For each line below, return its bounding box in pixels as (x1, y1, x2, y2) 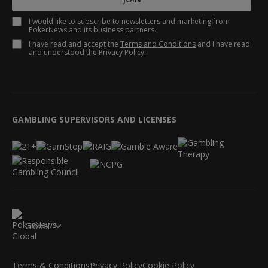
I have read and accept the (29, 39, 120, 50)
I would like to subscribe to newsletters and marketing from (29, 16, 230, 27)
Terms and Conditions (120, 39, 196, 50)
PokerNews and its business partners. (29, 25, 156, 35)
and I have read (196, 39, 250, 50)
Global (25, 220, 50, 232)
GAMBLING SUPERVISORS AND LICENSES (12, 114, 176, 126)
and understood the (29, 47, 99, 58)
